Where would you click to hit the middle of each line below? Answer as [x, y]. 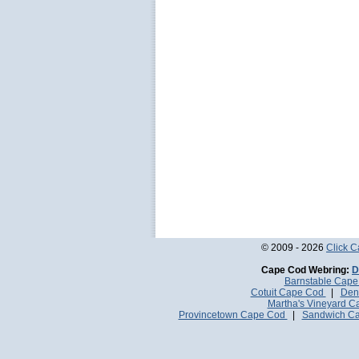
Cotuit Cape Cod [288, 292]
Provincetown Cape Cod [233, 315]
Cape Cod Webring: [305, 270]
